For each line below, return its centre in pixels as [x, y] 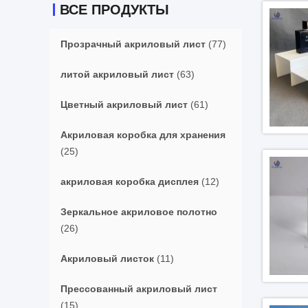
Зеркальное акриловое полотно [139, 212]
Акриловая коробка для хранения [143, 135]
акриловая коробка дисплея [130, 181]
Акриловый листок [107, 258]
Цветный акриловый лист [124, 104]
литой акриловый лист [117, 74]
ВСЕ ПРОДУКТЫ [114, 10]
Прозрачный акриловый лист [133, 44]
